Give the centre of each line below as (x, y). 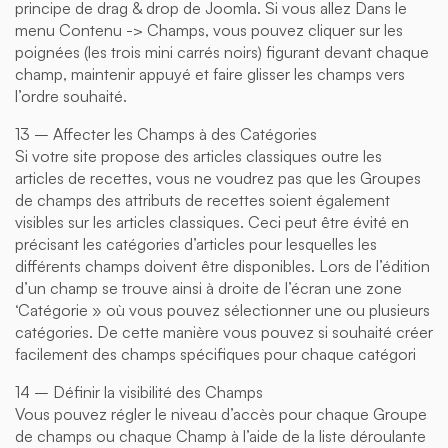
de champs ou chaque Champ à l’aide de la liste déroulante (220, 435)
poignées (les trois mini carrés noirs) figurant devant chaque (222, 51)
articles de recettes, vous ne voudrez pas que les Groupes (218, 177)
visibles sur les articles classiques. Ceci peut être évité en (212, 221)
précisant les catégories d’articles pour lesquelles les (196, 243)
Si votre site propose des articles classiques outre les (198, 155)
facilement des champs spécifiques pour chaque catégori (215, 353)
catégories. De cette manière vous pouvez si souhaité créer (224, 331)
